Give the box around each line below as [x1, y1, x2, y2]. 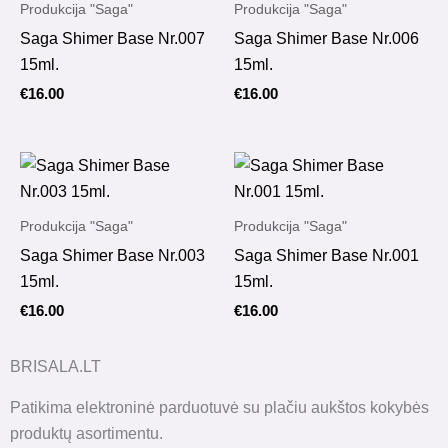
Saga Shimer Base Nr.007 [20, 28, 205, 47]
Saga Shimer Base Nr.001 [234, 245, 419, 264]
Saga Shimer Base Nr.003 [20, 245, 205, 264]
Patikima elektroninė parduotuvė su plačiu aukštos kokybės [10, 398, 429, 417]
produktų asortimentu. [10, 424, 163, 443]
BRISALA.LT [10, 357, 101, 376]
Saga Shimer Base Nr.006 [234, 28, 419, 47]
